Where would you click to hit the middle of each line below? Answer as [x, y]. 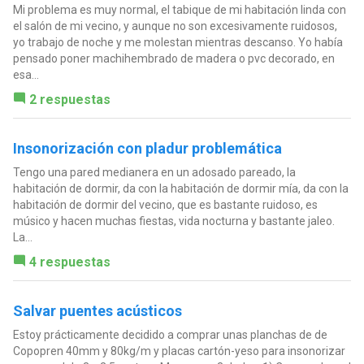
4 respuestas [69, 262]
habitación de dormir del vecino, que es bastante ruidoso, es [165, 204]
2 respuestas [69, 99]
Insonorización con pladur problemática [147, 148]
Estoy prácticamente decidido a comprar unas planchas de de [170, 334]
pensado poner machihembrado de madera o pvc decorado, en [173, 58]
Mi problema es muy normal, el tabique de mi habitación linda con [179, 9]
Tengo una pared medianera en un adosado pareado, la [154, 172]
